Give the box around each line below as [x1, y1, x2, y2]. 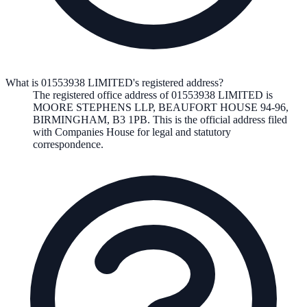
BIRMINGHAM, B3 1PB [33, 113, 147, 125]
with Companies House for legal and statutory [33, 125, 231, 138]
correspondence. [33, 138, 103, 150]
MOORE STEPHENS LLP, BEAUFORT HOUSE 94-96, [33, 101, 288, 113]
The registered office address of [33, 88, 171, 101]
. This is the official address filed [147, 113, 287, 125]
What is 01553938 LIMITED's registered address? [5, 76, 223, 88]
